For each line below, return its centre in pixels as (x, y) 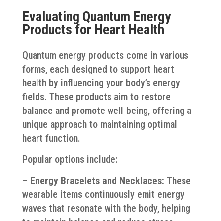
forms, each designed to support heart (98, 69)
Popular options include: (70, 159)
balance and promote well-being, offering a (107, 110)
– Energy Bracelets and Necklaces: (93, 180)
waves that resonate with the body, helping (106, 208)
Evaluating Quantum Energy (96, 16)
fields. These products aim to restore (96, 96)
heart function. (51, 138)
